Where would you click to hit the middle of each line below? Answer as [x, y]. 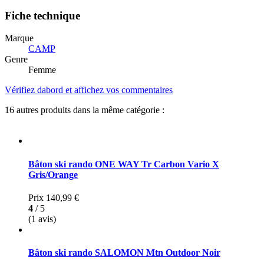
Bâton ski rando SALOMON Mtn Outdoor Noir [124, 253]
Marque [19, 38]
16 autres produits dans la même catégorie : [85, 110]
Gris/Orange [53, 174]
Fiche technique [42, 15]
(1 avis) [42, 219]
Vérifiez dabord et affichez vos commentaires [89, 90]
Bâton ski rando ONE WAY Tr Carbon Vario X [124, 164]
